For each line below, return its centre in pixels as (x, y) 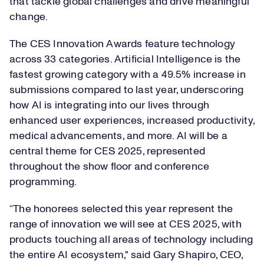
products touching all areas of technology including (131, 240)
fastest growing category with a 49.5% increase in (128, 75)
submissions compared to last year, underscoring (127, 90)
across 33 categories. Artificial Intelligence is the (125, 60)
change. (31, 17)
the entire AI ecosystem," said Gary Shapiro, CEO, (126, 255)
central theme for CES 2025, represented (108, 151)
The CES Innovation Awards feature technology (122, 44)
